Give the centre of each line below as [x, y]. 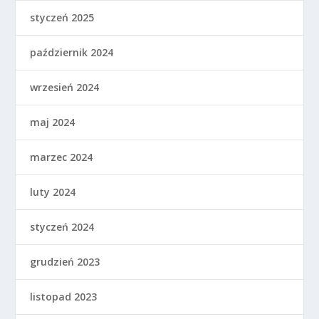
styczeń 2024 [62, 227]
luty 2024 [53, 192]
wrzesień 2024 [65, 88]
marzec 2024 [62, 157]
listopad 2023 [64, 297]
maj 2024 [53, 122]
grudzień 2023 [65, 262]
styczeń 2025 [62, 18]
